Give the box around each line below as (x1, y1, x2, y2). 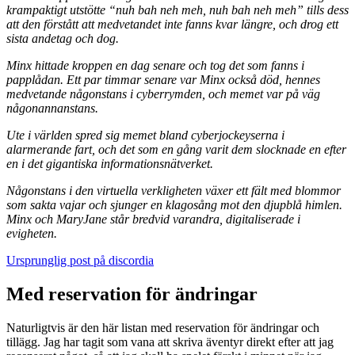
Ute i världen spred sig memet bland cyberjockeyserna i (6, 128, 284, 143)
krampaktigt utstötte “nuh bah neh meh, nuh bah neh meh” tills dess (6, 3, 349, 17)
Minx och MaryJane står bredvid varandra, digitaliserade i (6, 212, 300, 227)
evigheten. (6, 227, 57, 241)
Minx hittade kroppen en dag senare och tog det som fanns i (6, 59, 304, 73)
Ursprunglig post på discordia (6, 254, 154, 268)
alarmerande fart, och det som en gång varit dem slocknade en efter (6, 143, 346, 157)
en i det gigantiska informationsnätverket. (6, 157, 213, 171)
